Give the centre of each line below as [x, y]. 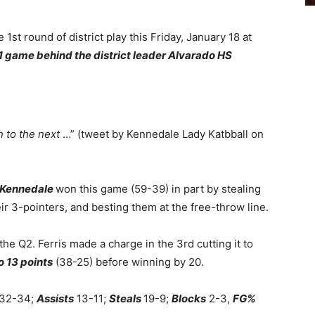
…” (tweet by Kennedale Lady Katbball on [162, 134]
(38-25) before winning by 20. [128, 262]
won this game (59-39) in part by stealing [158, 189]
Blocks [189, 298]
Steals [125, 298]
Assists [55, 298]
